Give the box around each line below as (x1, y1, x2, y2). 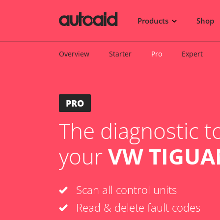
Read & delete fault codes (76, 200, 200, 215)
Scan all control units (76, 182, 177, 197)
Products (137, 15, 170, 26)
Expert (182, 49, 203, 58)
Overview (59, 49, 89, 58)
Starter (109, 49, 132, 58)
